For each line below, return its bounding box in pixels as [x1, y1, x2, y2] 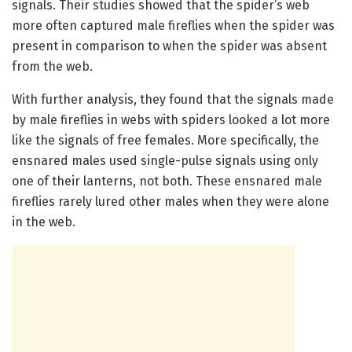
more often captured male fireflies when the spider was [12, 18, 335, 34]
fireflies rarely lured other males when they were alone [12, 194, 329, 210]
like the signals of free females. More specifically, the [12, 133, 319, 148]
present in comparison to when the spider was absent [12, 38, 327, 54]
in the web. [12, 214, 75, 230]
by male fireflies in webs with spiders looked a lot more [12, 112, 330, 128]
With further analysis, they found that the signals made [12, 92, 334, 108]
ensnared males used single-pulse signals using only [12, 153, 318, 169]
